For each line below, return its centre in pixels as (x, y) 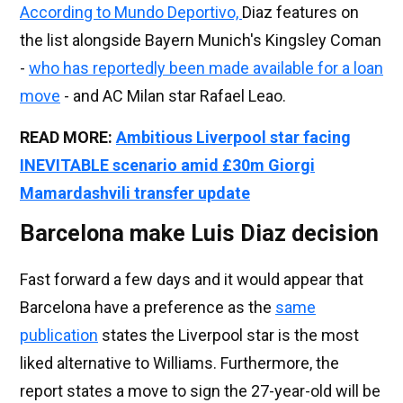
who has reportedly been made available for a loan (206, 68)
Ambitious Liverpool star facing (233, 138)
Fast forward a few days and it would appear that (192, 280)
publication (59, 336)
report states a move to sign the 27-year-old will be (200, 391)
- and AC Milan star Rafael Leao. (173, 96)
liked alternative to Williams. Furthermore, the (179, 363)
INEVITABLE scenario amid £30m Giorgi (167, 166)
